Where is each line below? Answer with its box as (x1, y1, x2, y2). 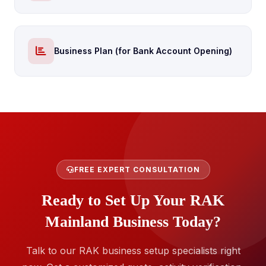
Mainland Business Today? (45, 213, 221, 230)
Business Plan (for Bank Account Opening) (54, 46, 232, 56)
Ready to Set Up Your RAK (42, 192, 224, 209)
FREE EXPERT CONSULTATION (74, 165, 200, 174)
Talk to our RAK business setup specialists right (26, 245, 240, 256)
